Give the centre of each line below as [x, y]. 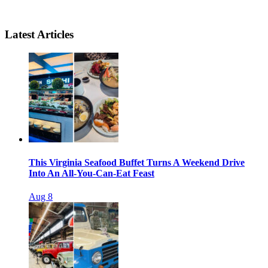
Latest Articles [39, 34]
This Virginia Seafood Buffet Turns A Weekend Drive [137, 162]
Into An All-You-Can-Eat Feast [92, 173]
